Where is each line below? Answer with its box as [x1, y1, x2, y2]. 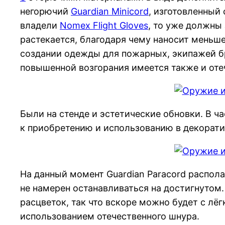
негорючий [20, 6, 71, 17]
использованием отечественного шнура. [20, 210, 199, 221]
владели [20, 20, 60, 31]
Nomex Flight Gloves [60, 20, 148, 31]
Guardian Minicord [71, 6, 149, 17]
